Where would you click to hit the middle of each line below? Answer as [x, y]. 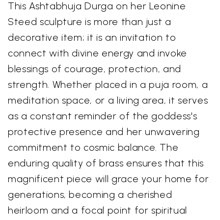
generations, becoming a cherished [90, 194]
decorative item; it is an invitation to [92, 37]
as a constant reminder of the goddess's [103, 116]
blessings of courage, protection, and [95, 69]
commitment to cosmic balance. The [93, 147]
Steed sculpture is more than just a [90, 22]
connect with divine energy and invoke [98, 53]
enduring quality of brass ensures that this [106, 163]
